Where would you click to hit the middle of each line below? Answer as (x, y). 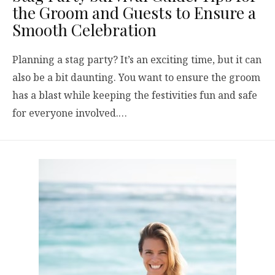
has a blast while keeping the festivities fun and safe (135, 95)
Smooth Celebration (84, 29)
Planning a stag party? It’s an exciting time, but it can (137, 59)
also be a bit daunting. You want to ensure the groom (136, 77)
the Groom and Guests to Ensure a (134, 12)
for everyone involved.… (70, 113)
